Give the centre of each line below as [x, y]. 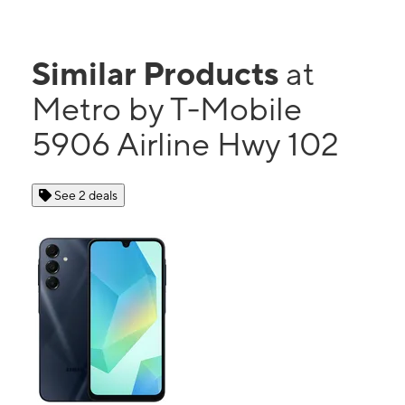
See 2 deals [86, 196]
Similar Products [159, 74]
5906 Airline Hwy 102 [185, 144]
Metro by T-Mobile [167, 109]
